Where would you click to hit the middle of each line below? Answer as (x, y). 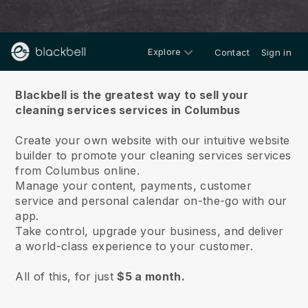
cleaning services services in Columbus (128, 110)
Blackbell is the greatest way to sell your (132, 95)
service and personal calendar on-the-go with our (151, 201)
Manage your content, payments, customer (133, 186)
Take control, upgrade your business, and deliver (150, 231)
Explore (165, 51)
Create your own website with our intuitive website (153, 140)
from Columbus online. (79, 170)
